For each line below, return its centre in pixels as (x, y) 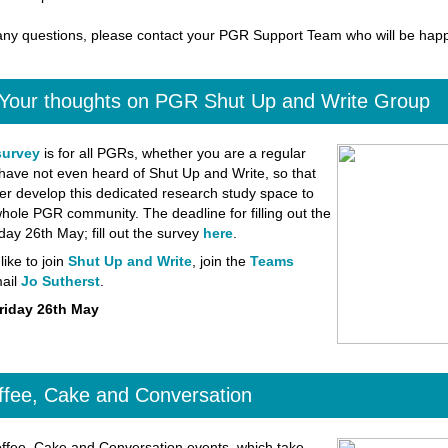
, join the (220, 261)
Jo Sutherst (60, 281)
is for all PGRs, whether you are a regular (172, 153)
